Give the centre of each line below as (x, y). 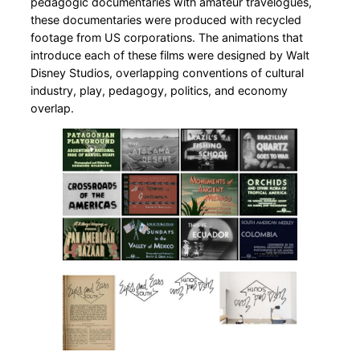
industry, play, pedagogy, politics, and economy (159, 90)
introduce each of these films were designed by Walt (170, 55)
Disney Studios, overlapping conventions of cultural (167, 72)
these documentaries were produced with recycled (166, 19)
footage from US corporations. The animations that (167, 37)
